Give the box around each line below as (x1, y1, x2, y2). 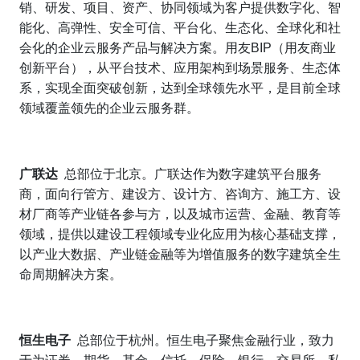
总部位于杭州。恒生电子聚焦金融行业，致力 (77, 333, 334, 348)
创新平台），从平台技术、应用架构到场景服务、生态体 (19, 61, 341, 76)
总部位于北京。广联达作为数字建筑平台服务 (64, 167, 321, 182)
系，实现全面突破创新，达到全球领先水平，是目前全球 (19, 81, 341, 96)
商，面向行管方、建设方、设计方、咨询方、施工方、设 (19, 187, 341, 202)
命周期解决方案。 (19, 268, 122, 282)
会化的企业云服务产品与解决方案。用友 (19, 41, 251, 55)
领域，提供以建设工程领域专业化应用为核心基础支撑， (19, 227, 341, 242)
